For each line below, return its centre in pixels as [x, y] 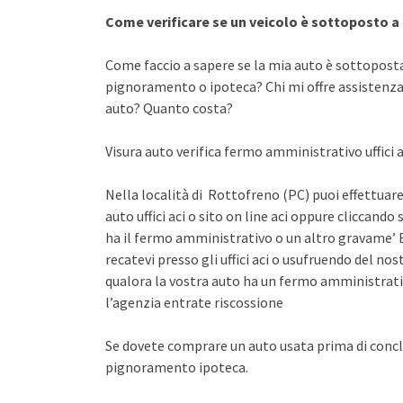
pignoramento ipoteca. [177, 367]
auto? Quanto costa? [169, 108]
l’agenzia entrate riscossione [194, 302]
